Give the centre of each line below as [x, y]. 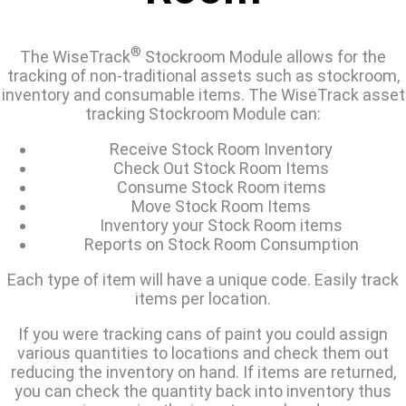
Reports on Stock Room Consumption [221, 245]
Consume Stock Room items [221, 188]
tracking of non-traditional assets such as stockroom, [203, 76]
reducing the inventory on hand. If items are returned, [203, 372]
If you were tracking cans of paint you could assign [203, 334]
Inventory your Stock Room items [221, 226]
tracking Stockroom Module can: [203, 114]
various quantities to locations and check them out [203, 353]
